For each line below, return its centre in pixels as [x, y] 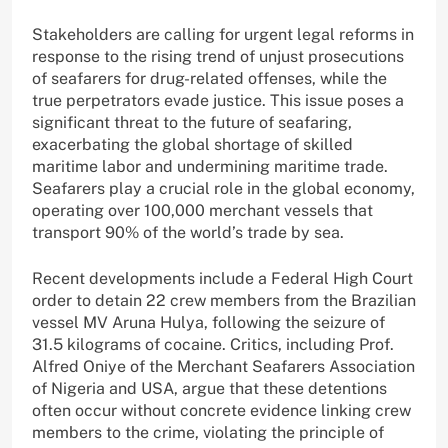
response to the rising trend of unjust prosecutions [218, 57]
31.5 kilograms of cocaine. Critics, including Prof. [213, 345]
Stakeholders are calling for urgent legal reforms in [223, 35]
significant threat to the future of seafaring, [192, 123]
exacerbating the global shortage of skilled [192, 145]
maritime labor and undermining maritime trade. [210, 167]
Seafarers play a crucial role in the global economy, [223, 189]
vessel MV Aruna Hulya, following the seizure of [208, 323]
